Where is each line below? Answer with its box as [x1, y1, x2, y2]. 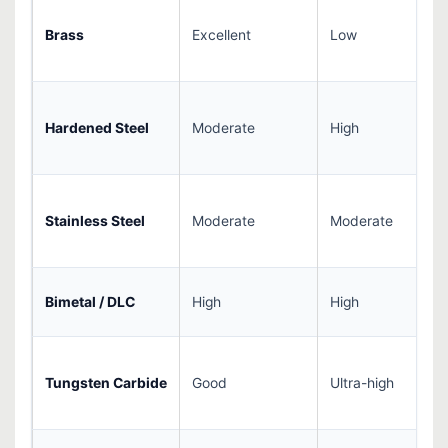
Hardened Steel [45, 120, 149, 137]
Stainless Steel [45, 213, 145, 230]
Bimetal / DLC [45, 294, 135, 311]
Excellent [192, 27, 251, 44]
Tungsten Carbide [45, 375, 167, 392]
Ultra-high [330, 375, 394, 392]
